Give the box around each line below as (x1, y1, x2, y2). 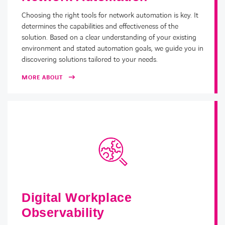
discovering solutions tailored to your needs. (22, 55, 158, 65)
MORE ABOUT (22, 73, 63, 82)
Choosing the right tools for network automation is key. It (22, 11, 198, 21)
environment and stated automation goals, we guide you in (22, 44, 203, 54)
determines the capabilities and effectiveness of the (22, 22, 178, 32)
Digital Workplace (22, 190, 132, 205)
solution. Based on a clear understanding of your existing (22, 33, 196, 43)
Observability (22, 205, 105, 220)
